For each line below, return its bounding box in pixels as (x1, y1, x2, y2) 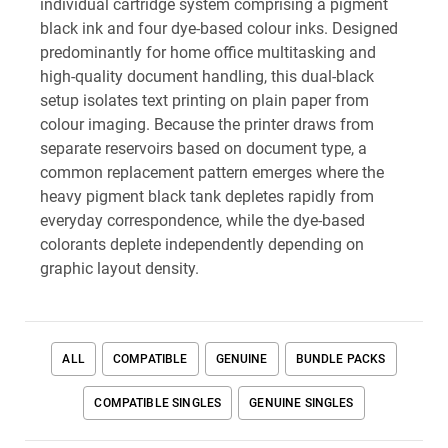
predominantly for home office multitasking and (40, 42, 376, 62)
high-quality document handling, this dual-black (40, 66, 374, 86)
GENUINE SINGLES (249, 395, 354, 410)
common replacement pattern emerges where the (40, 162, 384, 182)
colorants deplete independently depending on (40, 234, 364, 254)
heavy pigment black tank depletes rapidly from (40, 186, 374, 206)
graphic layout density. (40, 258, 199, 278)
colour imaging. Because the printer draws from (40, 114, 374, 134)
